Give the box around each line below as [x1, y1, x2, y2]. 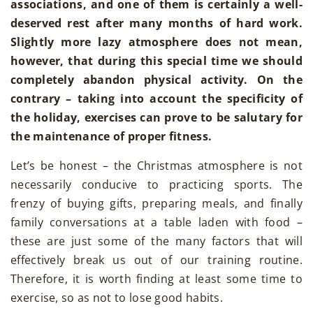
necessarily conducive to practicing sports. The [10, 176, 303, 192]
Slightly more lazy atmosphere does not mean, [10, 34, 303, 50]
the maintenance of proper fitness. [10, 128, 212, 144]
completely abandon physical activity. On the [10, 71, 303, 87]
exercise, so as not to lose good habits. [10, 289, 223, 305]
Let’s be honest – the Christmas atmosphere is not [10, 157, 303, 173]
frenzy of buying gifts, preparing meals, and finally [10, 195, 303, 211]
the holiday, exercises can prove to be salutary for [10, 109, 303, 125]
